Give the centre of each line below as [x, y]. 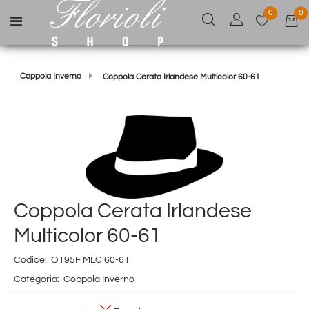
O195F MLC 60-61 [90, 260]
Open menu [48, 19]
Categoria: [37, 279]
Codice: [30, 260]
